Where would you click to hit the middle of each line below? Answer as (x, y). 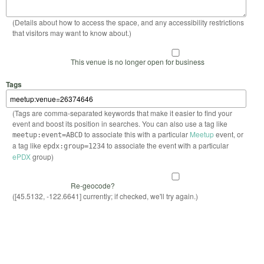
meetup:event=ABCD (47, 135)
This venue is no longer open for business (137, 61)
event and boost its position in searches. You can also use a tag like (120, 124)
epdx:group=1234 (74, 146)
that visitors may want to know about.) (72, 32)
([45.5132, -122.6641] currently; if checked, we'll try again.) (105, 196)
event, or (228, 134)
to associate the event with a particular (166, 146)
